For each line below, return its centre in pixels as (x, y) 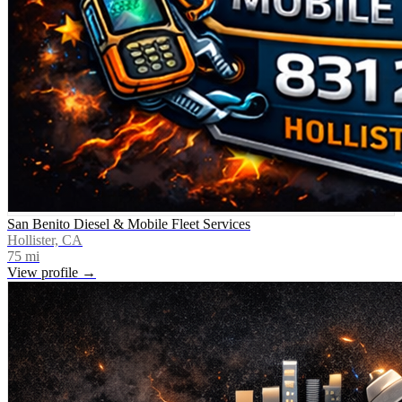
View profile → (52, 272)
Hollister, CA (45, 240)
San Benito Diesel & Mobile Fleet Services (129, 223)
